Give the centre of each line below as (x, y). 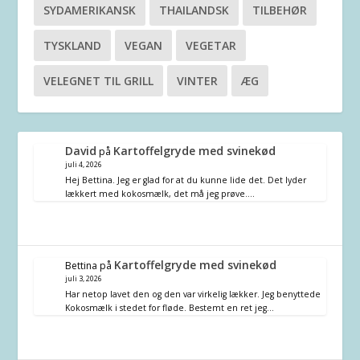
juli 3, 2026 (84, 279)
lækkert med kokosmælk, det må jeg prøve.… (160, 194)
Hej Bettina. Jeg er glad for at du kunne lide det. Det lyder (186, 180)
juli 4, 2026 (84, 165)
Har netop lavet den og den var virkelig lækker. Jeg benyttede (193, 294)
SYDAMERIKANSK (90, 10)
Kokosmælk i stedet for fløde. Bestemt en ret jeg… (170, 308)
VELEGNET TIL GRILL (99, 81)
